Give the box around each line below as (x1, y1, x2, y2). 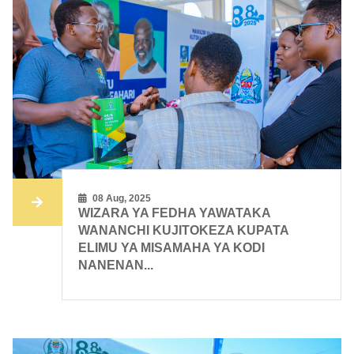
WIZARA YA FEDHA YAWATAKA (78, 206, 271, 220)
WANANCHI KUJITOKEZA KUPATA (78, 224, 289, 238)
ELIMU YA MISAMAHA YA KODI (78, 241, 265, 255)
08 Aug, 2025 (90, 193, 152, 205)
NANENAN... (78, 258, 154, 273)
